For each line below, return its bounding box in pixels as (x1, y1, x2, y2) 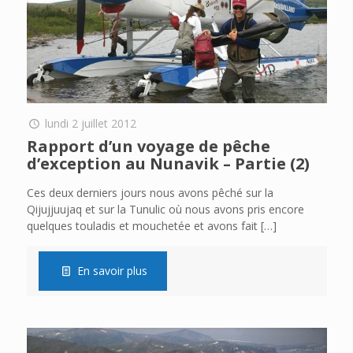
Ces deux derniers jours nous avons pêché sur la (26, 184, 273, 200)
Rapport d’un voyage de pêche (26, 135, 270, 157)
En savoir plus (77, 262, 148, 278)
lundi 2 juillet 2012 (45, 115, 137, 131)
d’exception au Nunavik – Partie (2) (26, 152, 310, 174)
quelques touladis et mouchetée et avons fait (26, 217, 258, 233)
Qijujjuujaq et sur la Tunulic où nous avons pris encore (26, 201, 304, 217)
